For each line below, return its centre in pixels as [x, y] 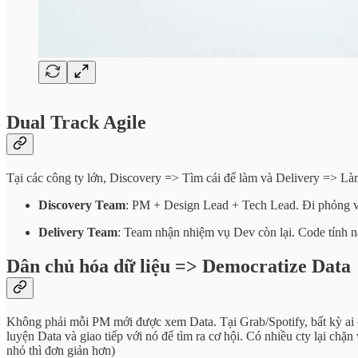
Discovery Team [82, 205]
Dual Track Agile [76, 123]
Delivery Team [78, 233]
